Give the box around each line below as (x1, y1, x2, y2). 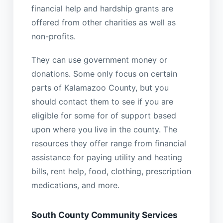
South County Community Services (31, 209, 178, 220)
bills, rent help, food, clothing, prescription (31, 166, 191, 176)
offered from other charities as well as (31, 17, 176, 28)
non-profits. (31, 31, 76, 42)
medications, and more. (31, 180, 119, 190)
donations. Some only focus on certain (31, 68, 177, 79)
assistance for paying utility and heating (31, 152, 182, 162)
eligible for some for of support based (31, 110, 176, 120)
